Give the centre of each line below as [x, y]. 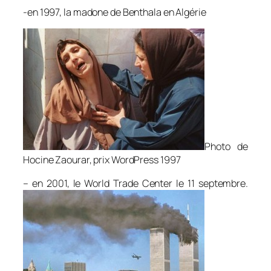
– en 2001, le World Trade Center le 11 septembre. [135, 183]
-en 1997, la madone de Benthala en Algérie [115, 12]
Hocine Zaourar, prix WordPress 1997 [102, 160]
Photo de [226, 147]
